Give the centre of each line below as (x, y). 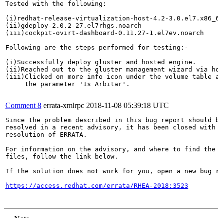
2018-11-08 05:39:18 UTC (127, 105)
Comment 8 (23, 105)
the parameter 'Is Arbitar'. (68, 84)
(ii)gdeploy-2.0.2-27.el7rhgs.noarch (73, 26)
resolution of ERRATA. (46, 135)
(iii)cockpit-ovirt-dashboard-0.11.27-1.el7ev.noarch (105, 33)
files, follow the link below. (62, 156)
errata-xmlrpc (64, 105)
